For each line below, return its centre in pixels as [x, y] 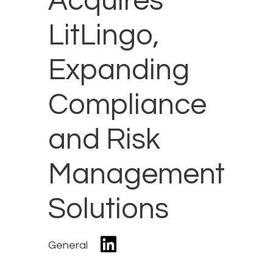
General [68, 245]
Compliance [127, 105]
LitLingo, [104, 36]
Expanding [119, 71]
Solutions [108, 210]
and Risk [104, 140]
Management [136, 175]
